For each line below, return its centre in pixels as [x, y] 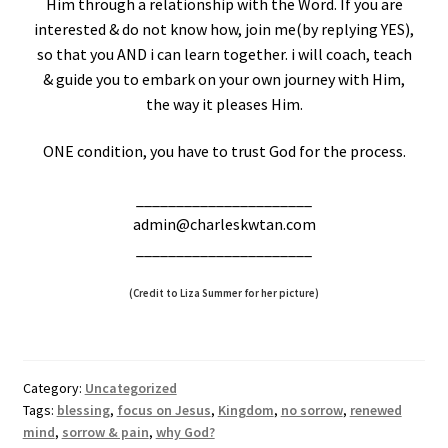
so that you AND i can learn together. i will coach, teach [224, 53]
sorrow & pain [105, 432]
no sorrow [311, 410]
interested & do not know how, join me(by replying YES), [224, 28]
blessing [83, 410]
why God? [185, 432]
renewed [375, 410]
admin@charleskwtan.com [224, 223]
